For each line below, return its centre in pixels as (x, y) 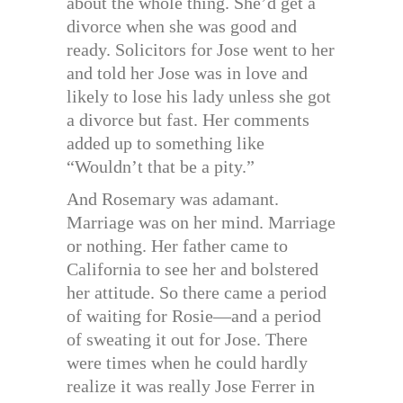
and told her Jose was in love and (187, 73)
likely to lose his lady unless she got (199, 97)
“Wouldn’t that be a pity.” (161, 167)
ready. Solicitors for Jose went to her (201, 50)
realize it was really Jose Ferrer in (191, 386)
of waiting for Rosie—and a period (194, 316)
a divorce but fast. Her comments (188, 120)
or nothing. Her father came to (177, 246)
